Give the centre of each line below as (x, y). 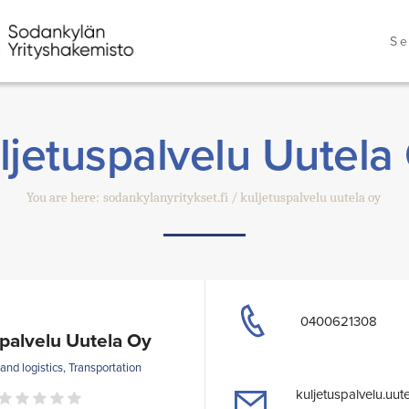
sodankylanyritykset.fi (166, 198)
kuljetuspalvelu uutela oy (310, 198)
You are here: (63, 198)
